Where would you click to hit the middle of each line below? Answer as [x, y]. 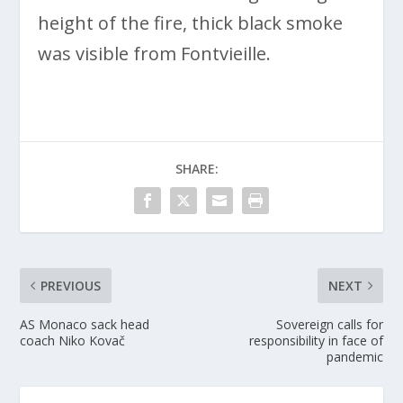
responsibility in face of [316, 341]
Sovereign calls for [329, 325]
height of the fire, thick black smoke [191, 23]
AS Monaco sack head [85, 325]
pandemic [354, 357]
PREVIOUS [71, 286]
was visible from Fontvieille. [155, 54]
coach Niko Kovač [73, 341]
